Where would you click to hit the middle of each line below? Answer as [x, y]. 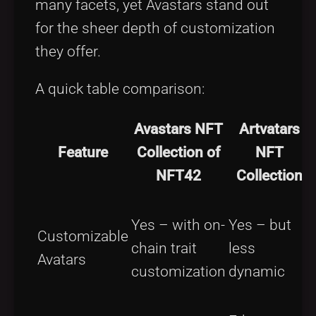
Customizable [83, 237]
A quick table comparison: [120, 89]
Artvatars [269, 129]
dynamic [257, 272]
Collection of [178, 153]
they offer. [68, 51]
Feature [83, 153]
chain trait [164, 249]
